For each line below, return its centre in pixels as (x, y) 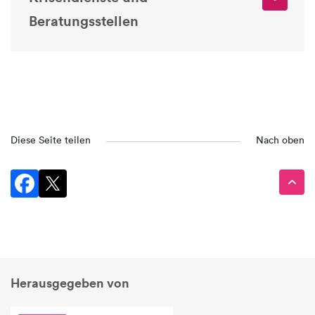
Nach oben (280, 140)
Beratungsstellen (84, 21)
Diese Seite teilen (51, 140)
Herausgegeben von (70, 283)
